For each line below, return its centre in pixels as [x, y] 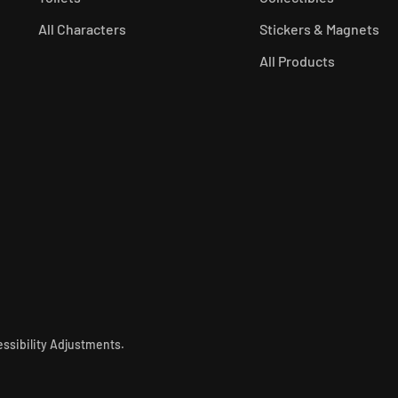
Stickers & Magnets [320, 28]
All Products [298, 60]
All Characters [82, 28]
